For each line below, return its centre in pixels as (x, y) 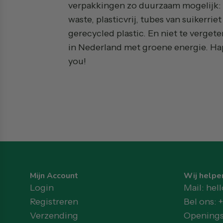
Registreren (54, 201)
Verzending (54, 215)
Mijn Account (54, 175)
